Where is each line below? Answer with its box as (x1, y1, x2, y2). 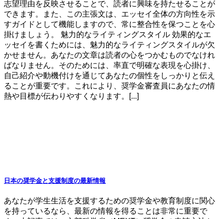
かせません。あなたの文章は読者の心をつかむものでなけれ (4, 50, 215, 59)
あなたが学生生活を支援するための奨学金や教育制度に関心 (4, 196, 215, 205)
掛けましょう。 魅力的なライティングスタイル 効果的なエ (4, 30, 211, 39)
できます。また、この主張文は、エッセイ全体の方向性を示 (4, 9, 215, 18)
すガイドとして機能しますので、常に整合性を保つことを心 (4, 20, 215, 28)
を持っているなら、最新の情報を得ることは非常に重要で (4, 206, 207, 215)
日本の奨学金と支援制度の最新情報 (4, 176, 106, 184)
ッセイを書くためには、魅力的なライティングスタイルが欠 (4, 40, 215, 49)
